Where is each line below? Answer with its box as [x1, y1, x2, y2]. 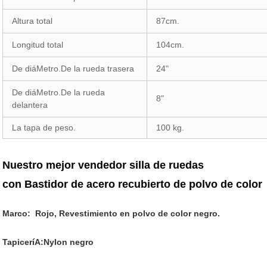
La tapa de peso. [12, 123, 76, 132]
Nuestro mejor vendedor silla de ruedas [2, 159, 204, 171]
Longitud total [12, 40, 64, 49]
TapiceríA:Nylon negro [2, 237, 94, 247]
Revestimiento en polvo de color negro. [57, 209, 221, 218]
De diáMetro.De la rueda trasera [12, 64, 135, 73]
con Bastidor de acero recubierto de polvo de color [2, 178, 263, 190]
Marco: [2, 209, 31, 218]
